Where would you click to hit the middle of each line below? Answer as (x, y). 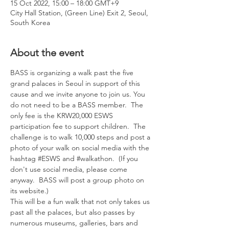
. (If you (126, 158)
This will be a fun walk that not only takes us (81, 201)
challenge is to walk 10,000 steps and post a (81, 137)
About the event (47, 53)
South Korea (30, 22)
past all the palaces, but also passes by (73, 212)
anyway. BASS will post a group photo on (78, 180)
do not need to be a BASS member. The (78, 105)
